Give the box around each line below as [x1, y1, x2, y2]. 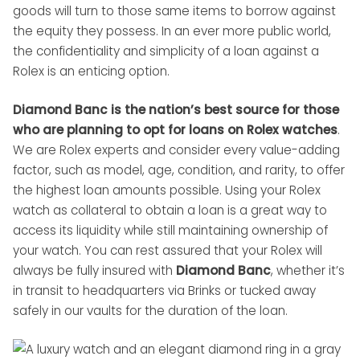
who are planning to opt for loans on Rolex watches [13, 121, 337, 139]
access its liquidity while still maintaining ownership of [13, 222, 328, 239]
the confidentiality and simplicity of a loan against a [13, 43, 319, 60]
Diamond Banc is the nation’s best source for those [13, 101, 339, 119]
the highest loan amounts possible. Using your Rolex [13, 182, 321, 199]
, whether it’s [271, 262, 345, 280]
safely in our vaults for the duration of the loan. [13, 302, 288, 320]
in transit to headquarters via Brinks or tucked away [13, 282, 316, 300]
